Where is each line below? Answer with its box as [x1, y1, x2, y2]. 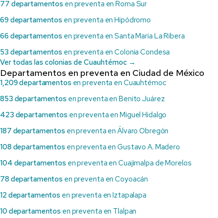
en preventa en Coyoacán [63, 174, 148, 184]
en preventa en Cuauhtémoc [71, 78, 166, 88]
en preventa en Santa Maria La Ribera [62, 31, 185, 41]
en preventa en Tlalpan [61, 206, 137, 217]
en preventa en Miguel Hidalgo [67, 110, 167, 120]
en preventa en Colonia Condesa [62, 47, 170, 57]
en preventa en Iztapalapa [60, 190, 146, 200]
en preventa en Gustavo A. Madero [65, 142, 181, 152]
